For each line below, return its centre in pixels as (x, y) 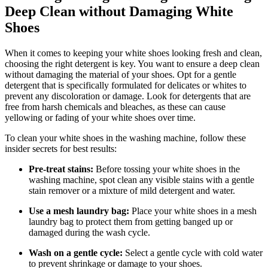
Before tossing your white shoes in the (167, 169)
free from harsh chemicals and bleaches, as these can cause (115, 107)
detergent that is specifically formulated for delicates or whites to (126, 86)
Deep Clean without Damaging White (119, 12)
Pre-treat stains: (61, 169)
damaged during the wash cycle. (89, 233)
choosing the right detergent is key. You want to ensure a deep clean (132, 64)
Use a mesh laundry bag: (79, 211)
